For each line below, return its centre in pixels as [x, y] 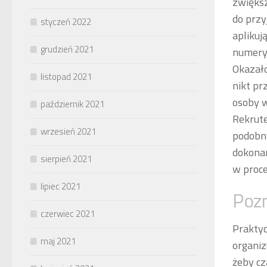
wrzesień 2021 [68, 131]
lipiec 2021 [60, 186]
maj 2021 [58, 241]
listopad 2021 [66, 76]
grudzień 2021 [67, 49]
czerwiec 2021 [68, 213]
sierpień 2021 [66, 159]
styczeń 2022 [66, 21]
